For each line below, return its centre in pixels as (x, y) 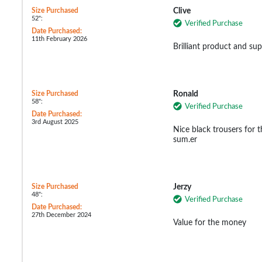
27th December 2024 (61, 215)
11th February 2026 (59, 39)
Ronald (185, 94)
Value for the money (209, 223)
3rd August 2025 (55, 122)
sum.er (185, 139)
